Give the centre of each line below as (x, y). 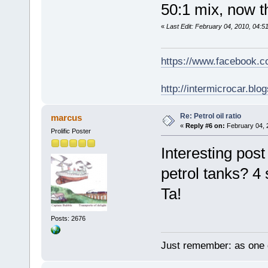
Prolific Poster (71, 131)
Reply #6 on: (205, 126)
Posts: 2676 (68, 218)
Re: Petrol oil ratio (210, 116)
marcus (67, 118)
